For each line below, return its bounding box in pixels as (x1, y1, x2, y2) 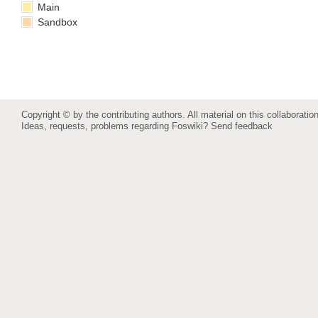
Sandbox (35, 16, 77, 28)
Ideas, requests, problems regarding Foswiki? (21, 120, 211, 131)
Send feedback (211, 120, 273, 131)
